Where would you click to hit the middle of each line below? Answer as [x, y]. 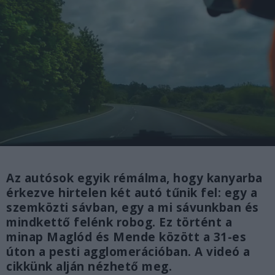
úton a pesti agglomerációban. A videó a [128, 252]
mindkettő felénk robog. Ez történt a [119, 223]
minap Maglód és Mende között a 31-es [126, 237]
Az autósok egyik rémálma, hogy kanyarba [134, 178]
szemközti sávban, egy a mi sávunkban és [133, 208]
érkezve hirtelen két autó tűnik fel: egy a [132, 193]
